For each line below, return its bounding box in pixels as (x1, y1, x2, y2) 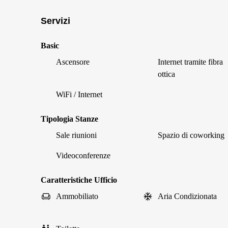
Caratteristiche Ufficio (41, 176, 117, 184)
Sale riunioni (56, 131, 97, 139)
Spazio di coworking (158, 131, 224, 139)
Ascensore (56, 58, 90, 66)
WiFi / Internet (56, 90, 102, 99)
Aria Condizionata (158, 192, 217, 201)
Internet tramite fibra (158, 58, 223, 66)
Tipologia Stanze (41, 115, 98, 123)
